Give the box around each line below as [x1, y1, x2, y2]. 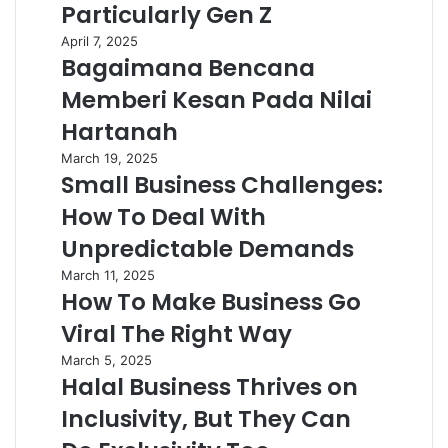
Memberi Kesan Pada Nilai [61, 84, 372, 116]
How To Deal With [61, 201, 266, 233]
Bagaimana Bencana [61, 52, 315, 84]
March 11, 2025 [61, 267, 155, 283]
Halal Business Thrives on [61, 371, 358, 403]
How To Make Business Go [61, 286, 361, 318]
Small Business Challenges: [61, 169, 383, 201]
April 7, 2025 [61, 33, 138, 49]
